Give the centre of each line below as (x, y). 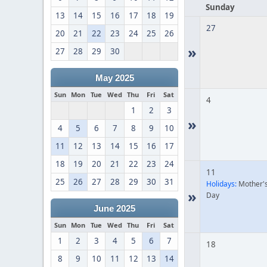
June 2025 (114, 209)
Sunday (220, 7)
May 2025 (114, 78)
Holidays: (221, 184)
